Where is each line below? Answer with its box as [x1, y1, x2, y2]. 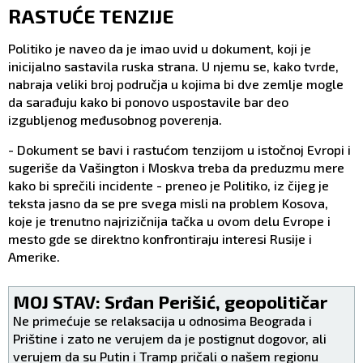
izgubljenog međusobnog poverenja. [8, 112, 222, 128]
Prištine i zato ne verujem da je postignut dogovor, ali [13, 331, 327, 347]
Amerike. [8, 249, 60, 265]
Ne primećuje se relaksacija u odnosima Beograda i [13, 313, 312, 329]
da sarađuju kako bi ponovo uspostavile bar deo [8, 94, 288, 110]
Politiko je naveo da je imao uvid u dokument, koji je [8, 41, 311, 57]
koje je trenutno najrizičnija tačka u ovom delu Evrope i [8, 213, 331, 229]
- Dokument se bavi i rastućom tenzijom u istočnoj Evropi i [8, 142, 351, 158]
